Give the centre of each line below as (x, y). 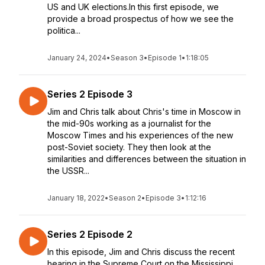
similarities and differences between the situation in (147, 159)
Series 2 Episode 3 (90, 94)
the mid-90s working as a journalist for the (129, 123)
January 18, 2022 (76, 198)
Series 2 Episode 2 (90, 234)
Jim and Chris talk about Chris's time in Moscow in (144, 112)
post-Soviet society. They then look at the (129, 147)
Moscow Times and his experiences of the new (140, 135)
